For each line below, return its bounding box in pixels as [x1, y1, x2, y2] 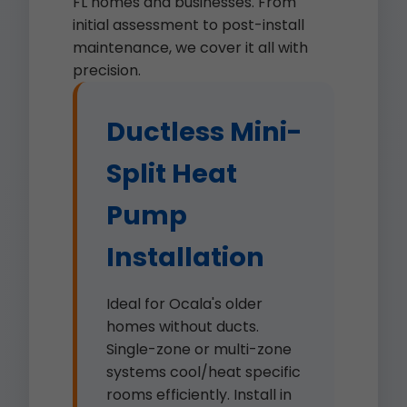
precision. [73, 60, 141, 81]
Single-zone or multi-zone [106, 339, 292, 360]
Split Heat [106, 155, 237, 192]
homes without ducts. [106, 316, 259, 337]
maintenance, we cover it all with [73, 37, 308, 58]
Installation [106, 239, 264, 275]
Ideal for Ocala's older [106, 293, 263, 314]
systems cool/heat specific [106, 362, 301, 382]
